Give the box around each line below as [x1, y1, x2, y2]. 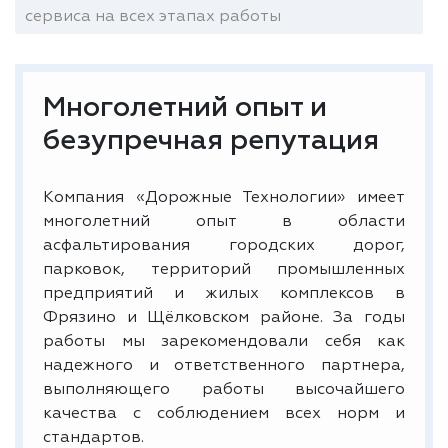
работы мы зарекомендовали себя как [43, 333, 405, 350]
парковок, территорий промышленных [43, 261, 405, 278]
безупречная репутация [43, 126, 379, 155]
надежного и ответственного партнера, [43, 357, 405, 374]
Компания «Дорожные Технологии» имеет [43, 189, 405, 206]
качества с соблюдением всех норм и [43, 405, 405, 422]
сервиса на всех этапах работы [25, 8, 281, 25]
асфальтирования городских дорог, [43, 237, 405, 254]
